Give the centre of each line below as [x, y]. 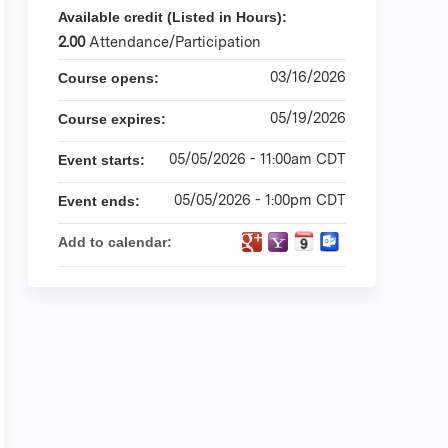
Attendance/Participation [175, 41]
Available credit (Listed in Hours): [174, 17]
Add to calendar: [117, 242]
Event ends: [101, 201]
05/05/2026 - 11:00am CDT [257, 158]
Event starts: [103, 160]
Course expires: [114, 119]
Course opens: [110, 78]
